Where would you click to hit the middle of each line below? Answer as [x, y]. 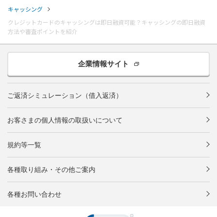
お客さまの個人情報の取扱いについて [65, 120]
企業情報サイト [103, 64]
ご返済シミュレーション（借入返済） [65, 95]
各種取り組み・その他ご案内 [51, 170]
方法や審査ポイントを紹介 [43, 31]
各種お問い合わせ [34, 194]
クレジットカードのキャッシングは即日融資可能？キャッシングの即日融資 [107, 22]
